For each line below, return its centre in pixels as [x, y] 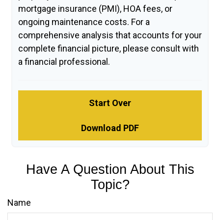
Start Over [110, 103]
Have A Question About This [110, 169]
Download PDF [110, 128]
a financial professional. [64, 61]
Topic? [110, 184]
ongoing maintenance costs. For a [84, 22]
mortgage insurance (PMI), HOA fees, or [95, 8]
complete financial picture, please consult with [109, 48]
